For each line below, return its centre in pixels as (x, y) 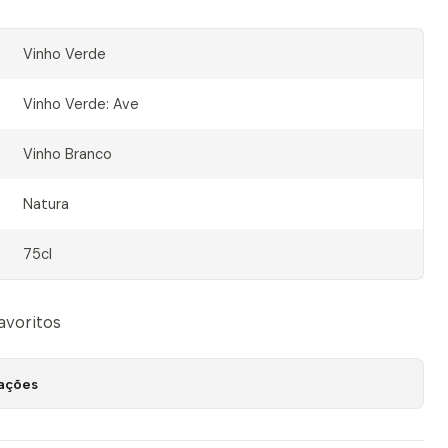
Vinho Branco (67, 154)
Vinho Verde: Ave (80, 104)
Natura (45, 204)
